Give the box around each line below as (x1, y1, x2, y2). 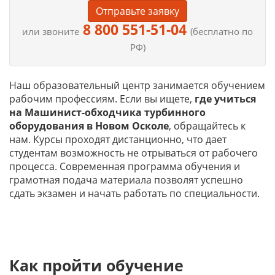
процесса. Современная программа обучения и (9, 160, 240, 173)
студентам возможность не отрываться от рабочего (9, 146, 258, 160)
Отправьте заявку (96, 4, 179, 18)
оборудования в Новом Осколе (9, 119, 169, 133)
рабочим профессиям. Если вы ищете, (9, 92, 195, 106)
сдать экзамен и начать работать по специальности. (9, 187, 262, 200)
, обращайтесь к (169, 119, 246, 133)
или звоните (22, 25, 79, 37)
